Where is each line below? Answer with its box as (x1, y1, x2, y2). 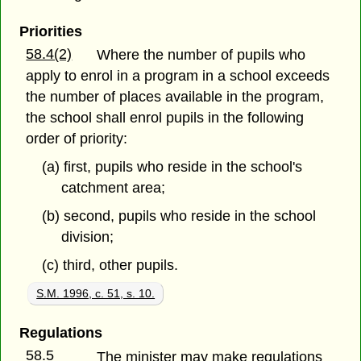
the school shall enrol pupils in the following (26, 110, 305, 127)
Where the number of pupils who (97, 47, 306, 64)
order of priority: (26, 131, 128, 147)
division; (61, 228, 114, 245)
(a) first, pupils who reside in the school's (41, 158, 302, 175)
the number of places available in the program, (26, 89, 325, 106)
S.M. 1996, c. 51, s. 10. (36, 287, 156, 301)
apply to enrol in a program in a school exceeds (26, 68, 330, 85)
